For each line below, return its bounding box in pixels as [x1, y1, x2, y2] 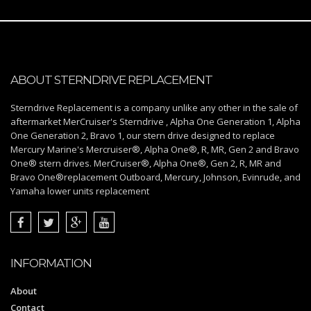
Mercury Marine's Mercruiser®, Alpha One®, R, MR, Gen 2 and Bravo [10, 143, 299, 156]
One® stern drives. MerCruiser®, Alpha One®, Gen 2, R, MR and [10, 157, 281, 170]
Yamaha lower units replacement [10, 185, 149, 198]
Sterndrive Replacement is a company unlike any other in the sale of [10, 101, 298, 115]
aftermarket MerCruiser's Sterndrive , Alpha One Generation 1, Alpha [10, 115, 301, 128]
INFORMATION [10, 256, 92, 271]
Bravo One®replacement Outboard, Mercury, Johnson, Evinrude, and [10, 171, 301, 184]
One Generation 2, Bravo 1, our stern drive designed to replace [10, 129, 275, 142]
